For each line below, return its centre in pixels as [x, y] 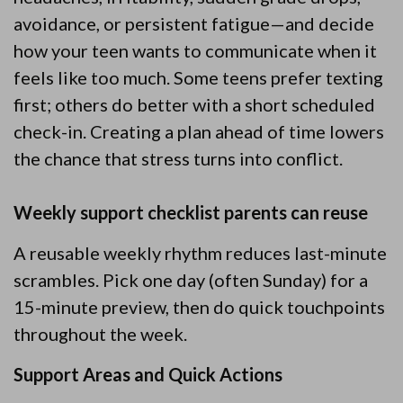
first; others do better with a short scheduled [194, 104]
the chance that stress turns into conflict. [178, 158]
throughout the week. [100, 334]
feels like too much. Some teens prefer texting [198, 77]
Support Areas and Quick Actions [148, 374]
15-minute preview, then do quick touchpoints [199, 307]
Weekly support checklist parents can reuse [191, 212]
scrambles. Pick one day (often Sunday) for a [191, 280]
